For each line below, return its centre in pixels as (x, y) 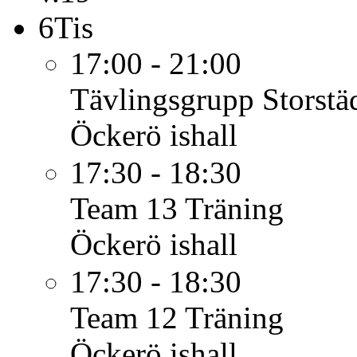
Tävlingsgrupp (162, 99)
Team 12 (124, 318)
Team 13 (124, 208)
